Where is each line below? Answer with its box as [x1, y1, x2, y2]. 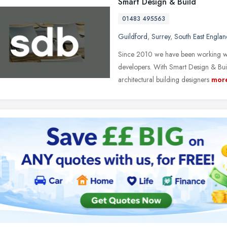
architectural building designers [118, 74, 209, 85]
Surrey [152, 31, 170, 42]
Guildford [118, 31, 147, 42]
